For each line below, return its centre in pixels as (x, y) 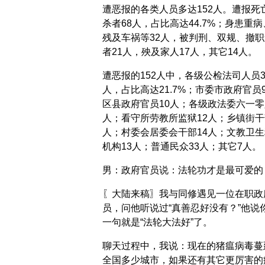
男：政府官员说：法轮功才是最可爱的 (182, 170)
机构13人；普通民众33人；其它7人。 (182, 147)
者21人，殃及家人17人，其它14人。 (180, 52)
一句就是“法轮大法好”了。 (157, 222)
